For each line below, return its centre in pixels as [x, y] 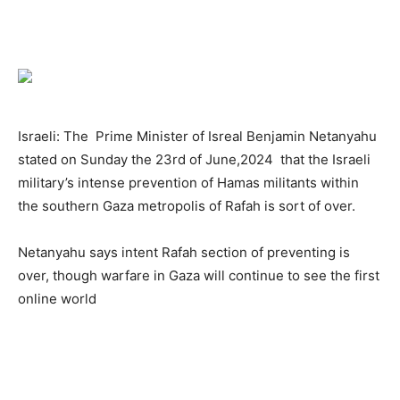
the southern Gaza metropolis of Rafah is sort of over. [187, 206]
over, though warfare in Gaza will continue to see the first [199, 276]
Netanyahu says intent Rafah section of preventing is [184, 253]
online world [57, 299]
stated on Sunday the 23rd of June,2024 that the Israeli [194, 160]
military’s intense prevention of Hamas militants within [188, 183]
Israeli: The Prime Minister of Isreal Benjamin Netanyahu [197, 137]
